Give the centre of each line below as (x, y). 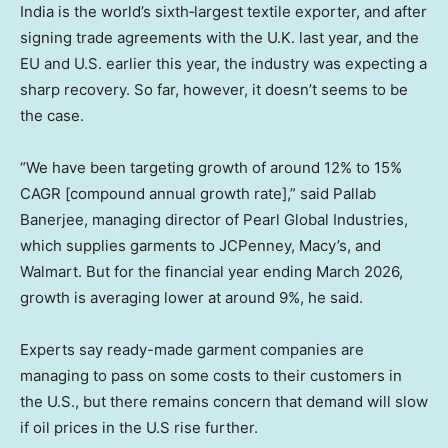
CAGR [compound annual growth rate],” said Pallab (198, 194)
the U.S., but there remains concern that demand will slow (224, 402)
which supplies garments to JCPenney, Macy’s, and (200, 246)
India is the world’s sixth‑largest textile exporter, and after (223, 12)
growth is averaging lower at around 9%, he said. (191, 298)
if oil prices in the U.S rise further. (139, 428)
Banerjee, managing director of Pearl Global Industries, (214, 220)
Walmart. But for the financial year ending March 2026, (211, 272)
